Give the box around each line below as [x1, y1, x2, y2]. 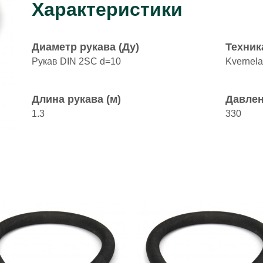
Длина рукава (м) [32, 93, 121, 105]
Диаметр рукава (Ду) [32, 41, 139, 53]
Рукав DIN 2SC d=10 [32, 56, 121, 66]
